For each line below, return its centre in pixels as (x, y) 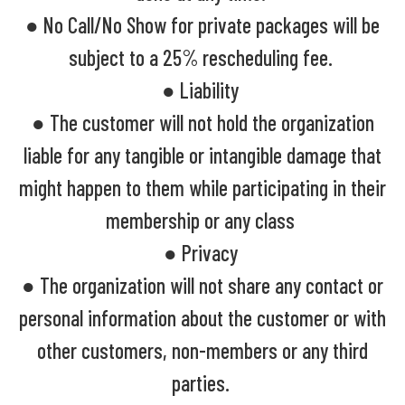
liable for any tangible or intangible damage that (202, 155)
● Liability (202, 89)
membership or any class (202, 220)
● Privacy (202, 252)
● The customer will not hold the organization (202, 122)
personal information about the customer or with (202, 317)
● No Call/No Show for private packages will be (202, 24)
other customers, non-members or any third (202, 350)
